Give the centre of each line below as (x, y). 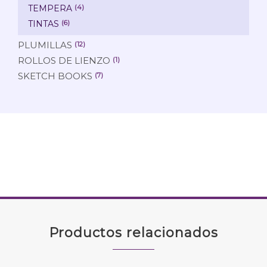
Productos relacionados (133, 232)
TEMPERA (50, 8)
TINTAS (44, 24)
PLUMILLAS (45, 45)
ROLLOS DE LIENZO (64, 60)
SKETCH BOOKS (55, 76)
